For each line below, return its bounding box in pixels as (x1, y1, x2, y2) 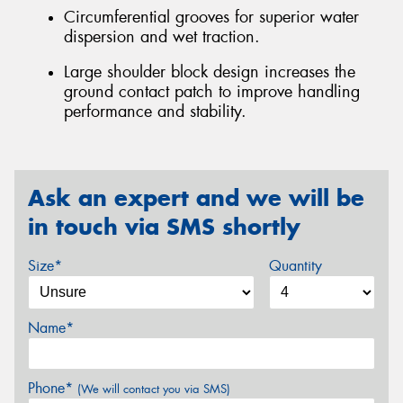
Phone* (28, 379, 77, 399)
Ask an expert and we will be (28, 183, 364, 212)
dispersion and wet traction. (64, 25, 260, 48)
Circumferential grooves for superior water (64, 5, 359, 28)
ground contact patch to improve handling (64, 81, 360, 103)
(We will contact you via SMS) (77, 381, 230, 398)
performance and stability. (64, 101, 246, 123)
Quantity (268, 256, 322, 276)
